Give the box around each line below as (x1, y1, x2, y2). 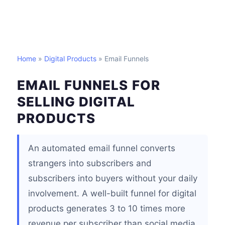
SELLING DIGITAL (17, 94, 135, 109)
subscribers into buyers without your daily (28, 173, 197, 183)
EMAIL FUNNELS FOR (17, 77, 160, 93)
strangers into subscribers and (28, 158, 152, 168)
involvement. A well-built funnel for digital (28, 188, 196, 198)
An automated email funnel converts (28, 143, 175, 153)
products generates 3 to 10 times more (28, 203, 185, 213)
